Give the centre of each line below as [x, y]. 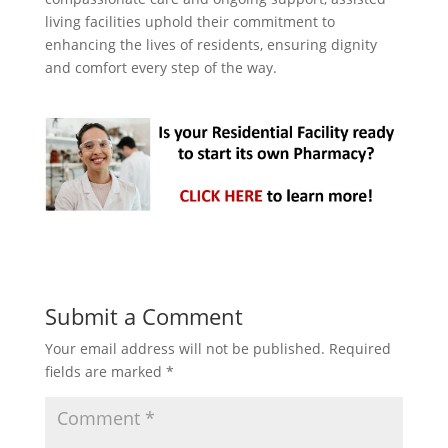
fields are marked [105, 372]
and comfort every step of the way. [160, 67]
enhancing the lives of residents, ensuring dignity [210, 44]
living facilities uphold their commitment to [189, 21]
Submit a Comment [143, 316]
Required [359, 349]
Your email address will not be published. [184, 349]
